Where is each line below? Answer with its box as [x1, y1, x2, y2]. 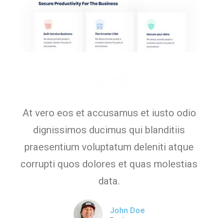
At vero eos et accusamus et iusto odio [22, 107, 196, 119]
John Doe [109, 205, 145, 215]
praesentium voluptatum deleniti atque [24, 141, 194, 153]
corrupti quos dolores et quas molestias [20, 158, 198, 170]
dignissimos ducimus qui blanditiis [33, 124, 185, 136]
